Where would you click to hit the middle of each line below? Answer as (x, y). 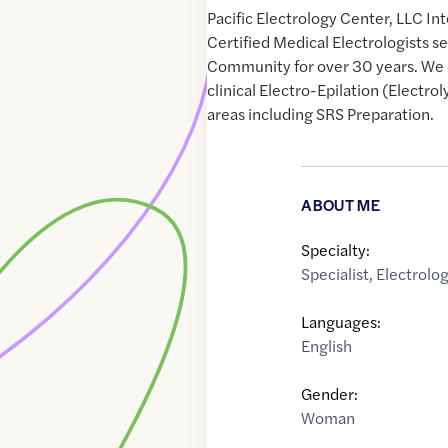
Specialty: (336, 250)
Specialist (335, 274)
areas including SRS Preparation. (321, 114)
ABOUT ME (340, 205)
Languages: (341, 322)
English (327, 346)
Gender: (330, 394)
